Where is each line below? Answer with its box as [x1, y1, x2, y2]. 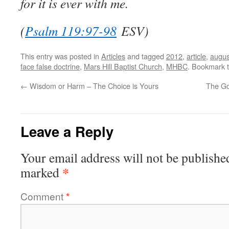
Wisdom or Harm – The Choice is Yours [28, 80, 158, 91]
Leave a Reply [20, 121, 113, 141]
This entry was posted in [20, 51, 101, 61]
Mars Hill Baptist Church [84, 61, 162, 72]
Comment [20, 189, 66, 203]
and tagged [125, 51, 166, 61]
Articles [101, 51, 125, 61]
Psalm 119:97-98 [25, 22, 117, 39]
